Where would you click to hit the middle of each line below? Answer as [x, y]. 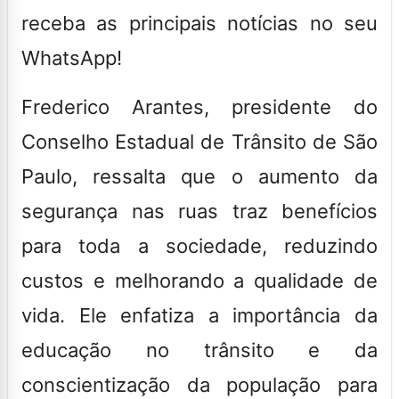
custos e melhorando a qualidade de [199, 280]
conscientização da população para [199, 384]
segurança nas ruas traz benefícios [199, 211]
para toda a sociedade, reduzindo [199, 245]
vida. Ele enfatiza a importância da [199, 315]
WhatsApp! [72, 57]
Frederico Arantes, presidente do [199, 106]
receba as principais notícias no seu [199, 23]
